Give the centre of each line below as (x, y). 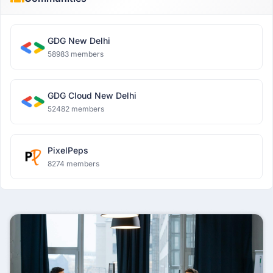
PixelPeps (68, 150)
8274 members (73, 164)
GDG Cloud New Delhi (92, 95)
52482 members (76, 109)
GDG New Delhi (79, 41)
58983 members (76, 54)
